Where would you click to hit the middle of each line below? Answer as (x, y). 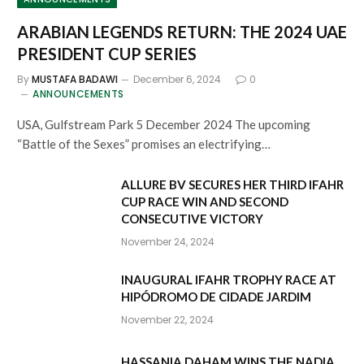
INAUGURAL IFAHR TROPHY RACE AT (229, 279)
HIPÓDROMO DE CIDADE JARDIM (216, 296)
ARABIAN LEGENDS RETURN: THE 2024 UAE (182, 31)
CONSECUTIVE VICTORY (192, 218)
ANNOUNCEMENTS (78, 93)
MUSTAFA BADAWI (75, 79)
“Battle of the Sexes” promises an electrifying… (144, 143)
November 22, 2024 (167, 319)
